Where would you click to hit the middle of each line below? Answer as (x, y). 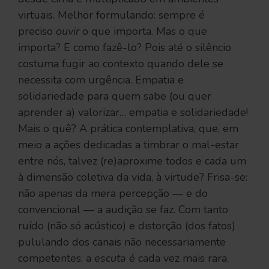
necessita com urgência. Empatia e (101, 80)
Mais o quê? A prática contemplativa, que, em (128, 129)
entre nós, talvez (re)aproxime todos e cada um (132, 161)
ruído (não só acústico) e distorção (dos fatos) (127, 226)
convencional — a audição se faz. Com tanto (123, 210)
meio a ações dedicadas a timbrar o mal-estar (128, 145)
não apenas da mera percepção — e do (113, 194)
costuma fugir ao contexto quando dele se (121, 64)
